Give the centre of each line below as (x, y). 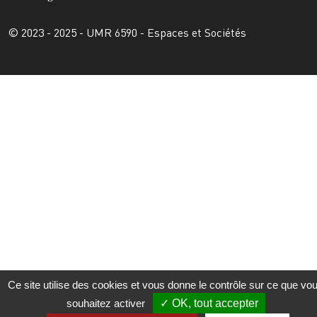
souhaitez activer (107, 303)
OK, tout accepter (213, 303)
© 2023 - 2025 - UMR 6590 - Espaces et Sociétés (127, 32)
